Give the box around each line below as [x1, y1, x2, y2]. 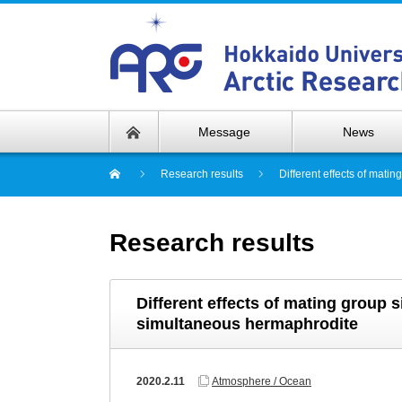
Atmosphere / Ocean [212, 375, 311, 388]
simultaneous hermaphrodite [136, 315, 358, 333]
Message [198, 125, 251, 139]
